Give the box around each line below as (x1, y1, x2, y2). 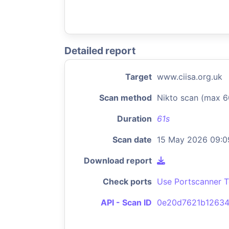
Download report (84, 155, 152, 166)
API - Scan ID (101, 197, 152, 208)
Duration (117, 113, 152, 124)
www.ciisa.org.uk (157, 72, 222, 82)
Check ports (103, 176, 152, 187)
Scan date (112, 134, 152, 145)
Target (125, 72, 152, 82)
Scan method (99, 93, 152, 103)
